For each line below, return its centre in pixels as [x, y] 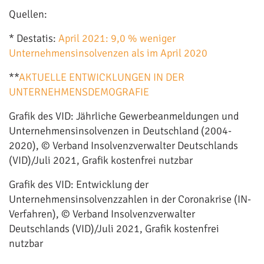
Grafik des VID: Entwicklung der [79, 184]
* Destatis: [34, 38]
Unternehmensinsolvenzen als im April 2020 [108, 53]
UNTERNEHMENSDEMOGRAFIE [79, 92]
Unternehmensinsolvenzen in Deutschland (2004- [120, 131]
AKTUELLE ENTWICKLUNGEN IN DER [102, 77]
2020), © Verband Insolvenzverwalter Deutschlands [123, 146]
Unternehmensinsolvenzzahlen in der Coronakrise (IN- [130, 199]
